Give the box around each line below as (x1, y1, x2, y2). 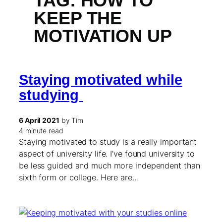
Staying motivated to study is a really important (19, 136, 197, 147)
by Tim (59, 115, 84, 124)
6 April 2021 (19, 115, 59, 124)
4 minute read (19, 126, 63, 135)
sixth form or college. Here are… (19, 172, 139, 182)
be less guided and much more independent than (19, 160, 200, 170)
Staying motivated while (19, 72, 182, 88)
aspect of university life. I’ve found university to (19, 148, 195, 159)
